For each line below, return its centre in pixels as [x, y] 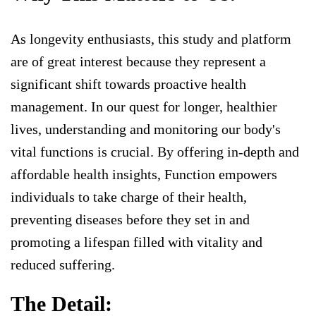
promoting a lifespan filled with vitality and [136, 242]
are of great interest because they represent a [138, 62]
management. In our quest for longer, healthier [144, 107]
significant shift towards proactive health [128, 84]
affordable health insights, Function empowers [144, 175]
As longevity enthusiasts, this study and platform [151, 39]
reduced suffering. [63, 265]
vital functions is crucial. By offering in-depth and [155, 152]
